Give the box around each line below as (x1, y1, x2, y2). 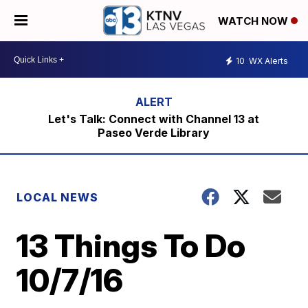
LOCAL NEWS (16, 190, 99, 204)
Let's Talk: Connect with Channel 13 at (48, 112, 260, 126)
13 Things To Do (16, 226, 246, 265)
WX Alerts (247, 55, 288, 66)
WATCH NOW (218, 14, 291, 28)
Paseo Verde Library (98, 126, 210, 140)
